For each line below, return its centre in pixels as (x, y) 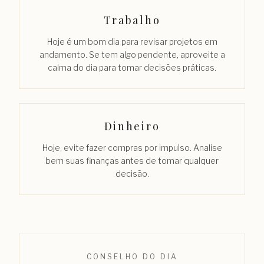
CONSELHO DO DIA (132, 256)
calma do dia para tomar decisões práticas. (132, 67)
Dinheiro (132, 126)
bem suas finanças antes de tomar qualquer (132, 160)
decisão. (132, 173)
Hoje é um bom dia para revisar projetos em (132, 41)
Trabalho (132, 20)
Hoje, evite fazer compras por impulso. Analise (132, 147)
